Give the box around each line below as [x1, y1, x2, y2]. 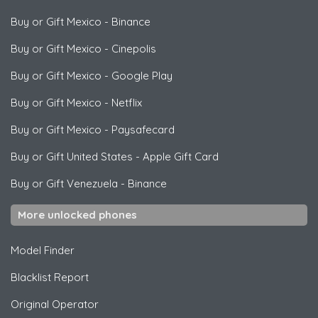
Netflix [111, 96, 142, 110]
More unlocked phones [18, 208, 137, 222]
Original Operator [11, 297, 99, 312]
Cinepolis [111, 42, 156, 56]
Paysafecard [111, 123, 175, 137]
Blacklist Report [11, 270, 89, 285]
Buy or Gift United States [11, 150, 133, 164]
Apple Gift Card [143, 150, 219, 164]
